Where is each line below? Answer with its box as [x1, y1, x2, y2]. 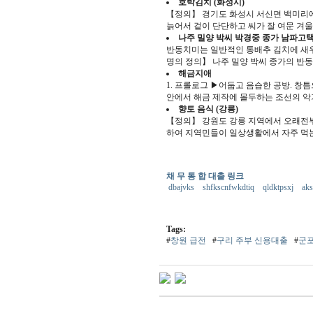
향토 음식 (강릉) [178, 104, 238, 114]
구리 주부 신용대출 [217, 235, 288, 245]
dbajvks [168, 182, 197, 192]
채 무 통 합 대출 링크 [166, 171, 244, 181]
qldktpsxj [263, 182, 296, 192]
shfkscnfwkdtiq [203, 182, 257, 192]
